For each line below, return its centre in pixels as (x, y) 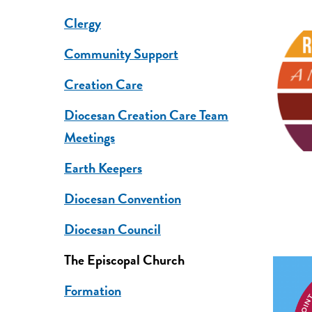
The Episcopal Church (124, 260)
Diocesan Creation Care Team (146, 115)
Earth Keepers (103, 168)
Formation (92, 291)
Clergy (82, 23)
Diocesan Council (112, 229)
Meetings (89, 138)
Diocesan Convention (122, 199)
